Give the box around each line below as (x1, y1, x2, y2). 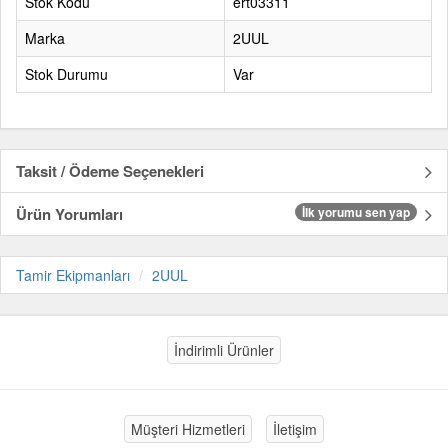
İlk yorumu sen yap (302, 203, 410, 221)
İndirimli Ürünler (174, 340, 274, 360)
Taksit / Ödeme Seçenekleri (16, 160, 204, 182)
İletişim (273, 419, 317, 439)
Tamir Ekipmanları (16, 265, 130, 285)
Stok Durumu (25, 64, 108, 84)
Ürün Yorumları (16, 203, 123, 225)
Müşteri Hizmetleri (131, 419, 245, 439)
